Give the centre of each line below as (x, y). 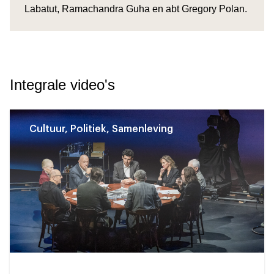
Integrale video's (62, 84)
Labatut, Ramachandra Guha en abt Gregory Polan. (136, 9)
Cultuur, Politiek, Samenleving (101, 129)
